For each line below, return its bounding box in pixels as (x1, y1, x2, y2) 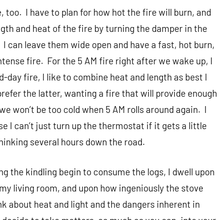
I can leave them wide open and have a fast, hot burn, (3, 39, 215, 51)
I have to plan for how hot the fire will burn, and (26, 6, 211, 18)
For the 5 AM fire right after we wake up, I (47, 55, 213, 67)
